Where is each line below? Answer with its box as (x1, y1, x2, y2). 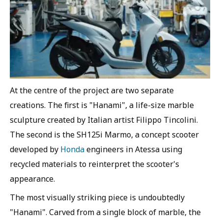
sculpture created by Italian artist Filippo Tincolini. (10, 114, 198, 125)
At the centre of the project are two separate (10, 84, 174, 96)
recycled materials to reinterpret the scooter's (10, 158, 179, 169)
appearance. (10, 173, 55, 184)
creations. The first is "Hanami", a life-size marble (10, 99, 194, 110)
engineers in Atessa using (84, 143, 182, 155)
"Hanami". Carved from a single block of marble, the (10, 206, 201, 218)
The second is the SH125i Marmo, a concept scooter (10, 129, 199, 140)
